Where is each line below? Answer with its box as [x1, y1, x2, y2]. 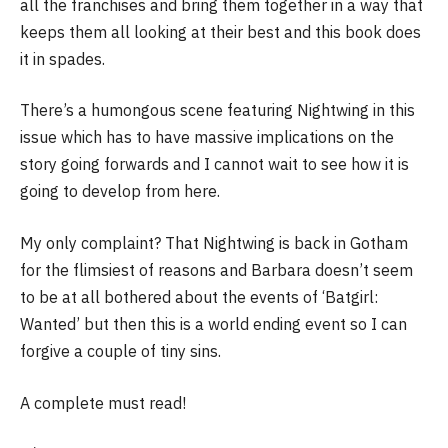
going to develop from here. [20, 181, 220, 202]
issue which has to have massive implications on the [20, 127, 394, 148]
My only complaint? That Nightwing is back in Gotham [20, 232, 408, 253]
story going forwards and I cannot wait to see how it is [20, 154, 409, 175]
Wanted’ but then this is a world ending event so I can [20, 313, 407, 334]
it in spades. [20, 48, 105, 69]
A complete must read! [20, 392, 186, 413]
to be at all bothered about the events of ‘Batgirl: [20, 286, 378, 307]
